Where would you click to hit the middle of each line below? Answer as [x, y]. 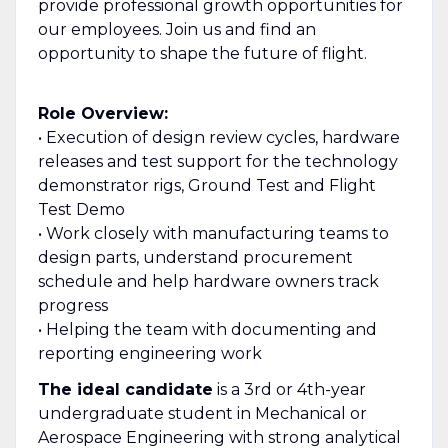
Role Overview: [102, 113]
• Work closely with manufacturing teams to [213, 233]
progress [72, 305]
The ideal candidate [125, 389]
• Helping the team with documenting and [207, 329]
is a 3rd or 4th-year [289, 389]
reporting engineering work [149, 353]
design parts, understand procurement [195, 257]
